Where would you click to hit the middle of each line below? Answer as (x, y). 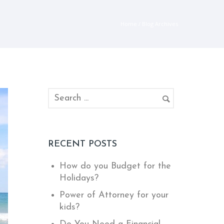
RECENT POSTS (82, 144)
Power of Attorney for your (114, 195)
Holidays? (79, 178)
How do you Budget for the (115, 166)
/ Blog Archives (157, 24)
